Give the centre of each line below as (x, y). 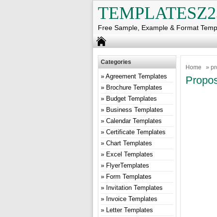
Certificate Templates (136, 132)
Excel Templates (130, 154)
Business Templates (135, 110)
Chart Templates (129, 143)
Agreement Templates (136, 76)
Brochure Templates (134, 87)
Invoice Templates (132, 199)
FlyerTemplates (128, 165)
